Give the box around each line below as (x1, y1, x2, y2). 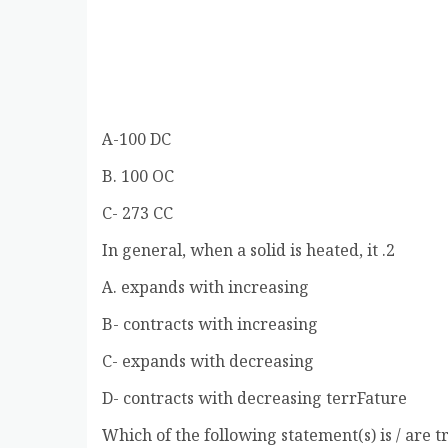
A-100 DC (102, 127, 171, 155)
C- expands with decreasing (102, 349, 314, 377)
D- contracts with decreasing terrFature (102, 386, 407, 414)
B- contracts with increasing (102, 312, 318, 340)
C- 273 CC (102, 201, 173, 229)
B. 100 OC (102, 164, 174, 192)
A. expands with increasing (102, 275, 309, 303)
